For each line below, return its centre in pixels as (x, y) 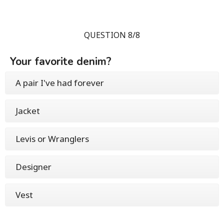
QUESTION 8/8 (112, 35)
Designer (33, 167)
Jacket (28, 111)
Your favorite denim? (61, 62)
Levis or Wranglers (52, 139)
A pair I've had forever (60, 83)
